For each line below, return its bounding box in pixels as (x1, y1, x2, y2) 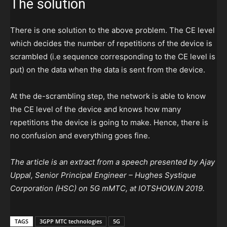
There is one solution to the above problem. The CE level (10, 25, 215, 35)
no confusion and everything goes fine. (10, 131, 150, 141)
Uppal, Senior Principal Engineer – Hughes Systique (10, 170, 196, 180)
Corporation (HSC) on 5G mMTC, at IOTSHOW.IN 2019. (10, 183, 205, 194)
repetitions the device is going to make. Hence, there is (10, 118, 208, 128)
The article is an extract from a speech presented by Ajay (10, 157, 215, 167)
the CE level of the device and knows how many (10, 104, 181, 115)
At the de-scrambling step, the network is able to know (10, 91, 206, 101)
